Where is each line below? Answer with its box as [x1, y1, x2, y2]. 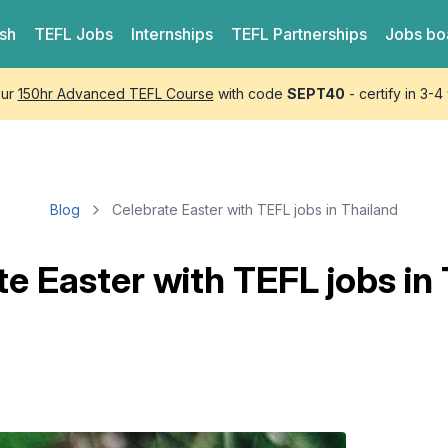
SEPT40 [286, 85, 345, 102]
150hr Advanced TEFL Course [17, 85, 214, 102]
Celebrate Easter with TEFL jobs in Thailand [112, 201, 398, 218]
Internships [131, 24, 214, 44]
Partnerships [269, 24, 368, 44]
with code [213, 85, 287, 102]
